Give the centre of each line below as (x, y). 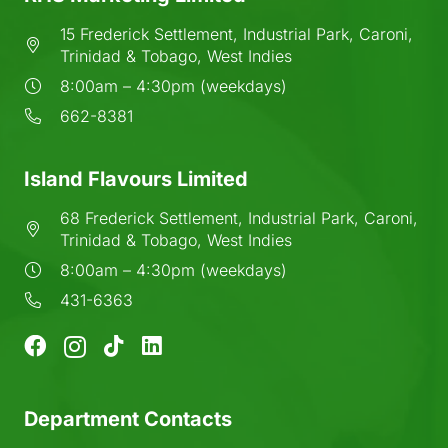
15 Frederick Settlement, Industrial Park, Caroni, (236, 33)
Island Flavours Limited (136, 178)
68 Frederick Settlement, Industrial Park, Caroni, (238, 217)
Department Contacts (128, 418)
